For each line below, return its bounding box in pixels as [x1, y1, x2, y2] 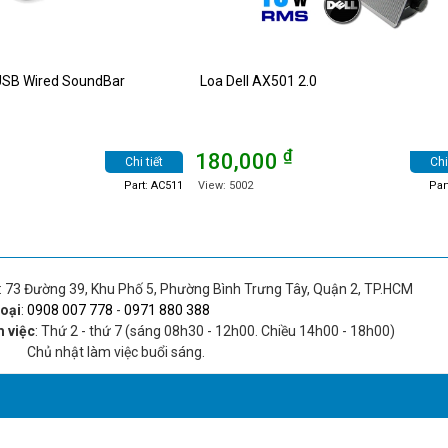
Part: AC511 [124, 178, 184, 192]
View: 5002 [197, 178, 253, 192]
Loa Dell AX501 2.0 [200, 72, 318, 89]
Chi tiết [125, 154, 163, 169]
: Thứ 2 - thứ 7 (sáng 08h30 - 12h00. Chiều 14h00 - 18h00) [35, 322, 396, 339]
